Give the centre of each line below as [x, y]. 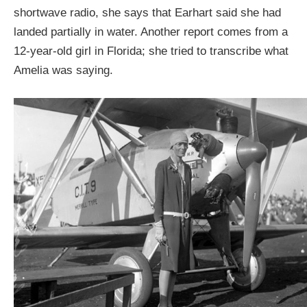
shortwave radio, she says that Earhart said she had [147, 13]
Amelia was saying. [63, 71]
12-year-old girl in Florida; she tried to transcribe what [151, 51]
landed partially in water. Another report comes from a [151, 32]
